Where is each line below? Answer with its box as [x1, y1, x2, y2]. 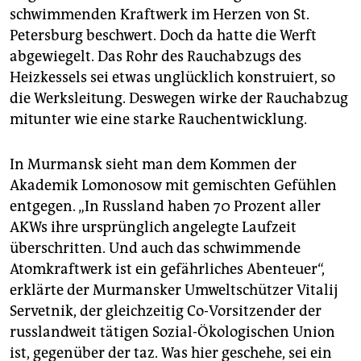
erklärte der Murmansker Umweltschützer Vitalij [10, 281, 338, 300]
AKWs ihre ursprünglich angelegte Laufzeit [10, 218, 297, 237]
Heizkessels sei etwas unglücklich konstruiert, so [10, 68, 335, 87]
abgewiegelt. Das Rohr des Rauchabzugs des [10, 48, 301, 66]
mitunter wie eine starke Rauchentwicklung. [10, 110, 307, 129]
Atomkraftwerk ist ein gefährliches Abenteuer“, [10, 260, 325, 279]
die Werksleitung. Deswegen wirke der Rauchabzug [10, 89, 348, 108]
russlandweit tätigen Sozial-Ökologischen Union [10, 323, 335, 342]
